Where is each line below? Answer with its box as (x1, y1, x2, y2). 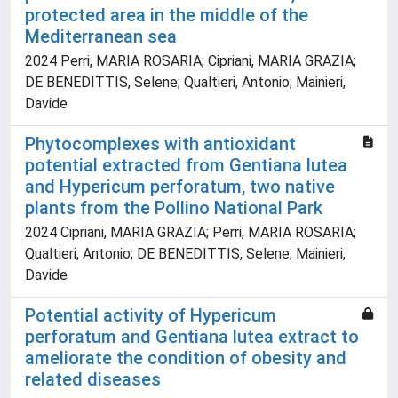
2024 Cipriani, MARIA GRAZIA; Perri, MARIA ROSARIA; (25, 224, 356, 242)
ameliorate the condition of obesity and (25, 347, 346, 370)
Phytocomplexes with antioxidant (25, 133, 296, 155)
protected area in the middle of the (25, 4, 308, 27)
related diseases (25, 369, 161, 391)
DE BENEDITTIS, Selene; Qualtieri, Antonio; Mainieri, (25, 74, 346, 92)
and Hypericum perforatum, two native (25, 176, 335, 198)
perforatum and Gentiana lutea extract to (25, 326, 359, 348)
